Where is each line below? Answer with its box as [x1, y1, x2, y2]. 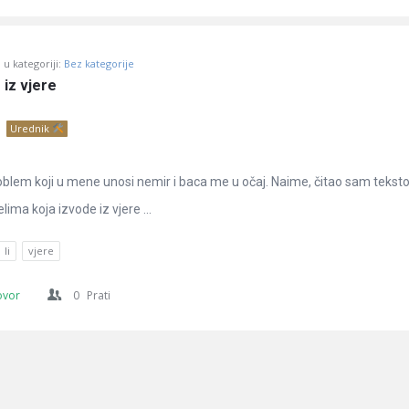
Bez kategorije [64, 57, 134, 70]
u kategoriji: [4, 57, 64, 70]
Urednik [10, 121, 52, 135]
